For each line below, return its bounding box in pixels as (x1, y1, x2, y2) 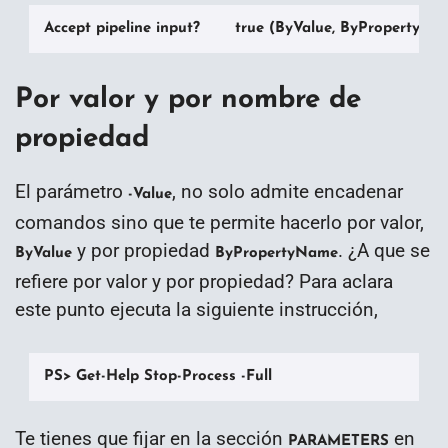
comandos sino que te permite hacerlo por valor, (15, 211, 424, 235)
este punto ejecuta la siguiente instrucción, (15, 298, 378, 322)
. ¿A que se (338, 239, 430, 263)
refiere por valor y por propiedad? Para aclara (15, 270, 393, 294)
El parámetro (15, 180, 128, 204)
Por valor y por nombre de (15, 85, 361, 114)
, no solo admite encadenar (172, 180, 403, 204)
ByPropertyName (215, 246, 338, 262)
